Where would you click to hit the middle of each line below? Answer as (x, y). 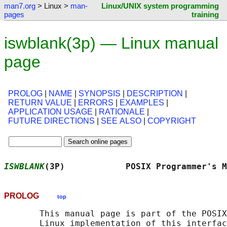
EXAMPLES (142, 103)
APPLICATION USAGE (50, 112)
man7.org (20, 6)
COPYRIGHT (172, 121)
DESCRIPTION (155, 94)
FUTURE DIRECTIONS (51, 121)
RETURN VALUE (40, 103)
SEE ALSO (121, 121)
